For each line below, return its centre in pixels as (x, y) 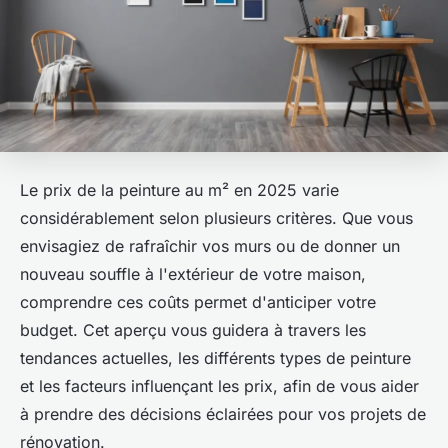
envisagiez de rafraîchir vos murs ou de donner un (210, 246)
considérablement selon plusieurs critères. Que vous (216, 218)
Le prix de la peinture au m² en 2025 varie (179, 190)
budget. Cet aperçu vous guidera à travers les (193, 330)
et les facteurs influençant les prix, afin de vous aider (219, 386)
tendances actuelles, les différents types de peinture (215, 358)
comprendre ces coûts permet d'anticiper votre (198, 302)
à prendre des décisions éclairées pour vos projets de (223, 414)
